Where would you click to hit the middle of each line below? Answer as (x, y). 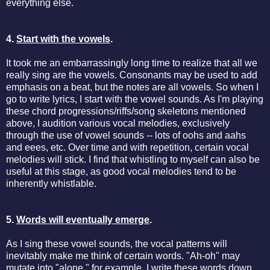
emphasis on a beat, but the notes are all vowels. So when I (132, 87)
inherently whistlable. (51, 183)
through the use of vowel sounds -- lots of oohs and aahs (126, 135)
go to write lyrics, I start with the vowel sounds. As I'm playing (135, 99)
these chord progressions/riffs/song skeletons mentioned (126, 111)
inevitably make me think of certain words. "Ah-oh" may (123, 256)
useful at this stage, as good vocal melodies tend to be (121, 171)
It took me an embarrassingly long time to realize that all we (132, 63)
